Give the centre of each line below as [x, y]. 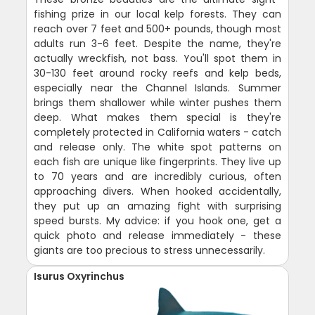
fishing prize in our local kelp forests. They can [157, 14]
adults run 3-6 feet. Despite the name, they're [157, 44]
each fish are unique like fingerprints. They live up [157, 162]
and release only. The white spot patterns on [157, 147]
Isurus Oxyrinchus [79, 277]
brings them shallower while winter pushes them [157, 103]
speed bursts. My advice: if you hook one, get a [157, 221]
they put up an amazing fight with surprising [157, 206]
